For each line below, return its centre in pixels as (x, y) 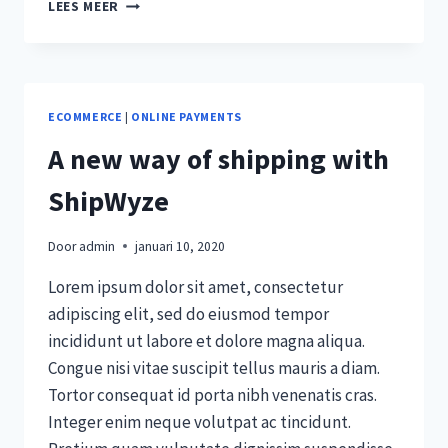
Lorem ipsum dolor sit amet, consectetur (195, 286)
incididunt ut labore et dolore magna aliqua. (206, 340)
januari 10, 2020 (180, 246)
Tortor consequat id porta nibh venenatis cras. (212, 394)
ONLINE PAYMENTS (187, 117)
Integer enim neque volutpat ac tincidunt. (199, 421)
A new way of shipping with (218, 159)
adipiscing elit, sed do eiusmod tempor (188, 313)
